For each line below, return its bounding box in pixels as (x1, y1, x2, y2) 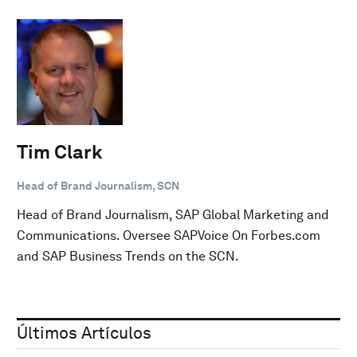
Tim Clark (17, 139, 103, 163)
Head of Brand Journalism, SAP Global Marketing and (17, 206, 329, 222)
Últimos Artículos (17, 322, 151, 343)
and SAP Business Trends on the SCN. (17, 248, 239, 264)
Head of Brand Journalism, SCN (17, 178, 179, 192)
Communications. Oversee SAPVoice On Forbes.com (17, 227, 320, 243)
